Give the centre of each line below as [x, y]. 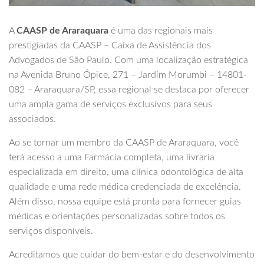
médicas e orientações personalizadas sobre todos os [117, 217]
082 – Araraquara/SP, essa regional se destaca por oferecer [129, 90]
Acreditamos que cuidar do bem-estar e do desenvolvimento [132, 255]
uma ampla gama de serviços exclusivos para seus [110, 105]
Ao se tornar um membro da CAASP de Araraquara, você [124, 143]
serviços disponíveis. [51, 231]
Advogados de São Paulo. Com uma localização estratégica [128, 60]
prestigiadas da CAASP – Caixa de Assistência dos [110, 46]
